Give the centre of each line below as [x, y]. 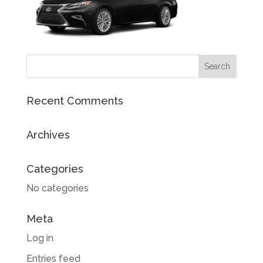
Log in [40, 238]
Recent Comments [75, 101]
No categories [57, 188]
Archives [48, 135]
